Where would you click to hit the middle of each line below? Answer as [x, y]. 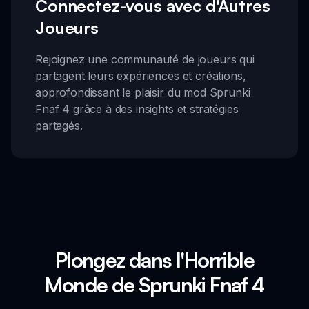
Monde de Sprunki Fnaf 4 [154, 284]
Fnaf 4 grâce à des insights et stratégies [137, 109]
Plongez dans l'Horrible [154, 259]
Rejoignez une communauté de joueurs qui [145, 59]
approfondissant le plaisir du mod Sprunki [143, 92]
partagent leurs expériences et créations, [141, 76]
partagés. [59, 125]
